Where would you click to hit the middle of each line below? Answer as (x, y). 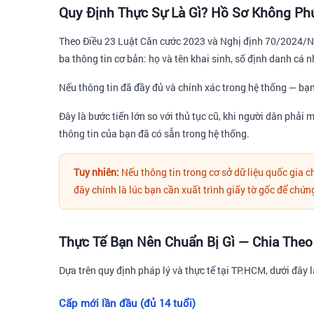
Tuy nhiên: (96, 172)
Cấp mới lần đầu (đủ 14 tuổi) (127, 303)
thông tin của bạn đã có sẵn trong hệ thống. (154, 133)
